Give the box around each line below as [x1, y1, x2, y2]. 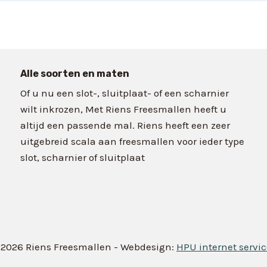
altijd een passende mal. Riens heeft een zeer [20, 119, 230, 131]
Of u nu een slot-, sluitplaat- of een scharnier [20, 86, 229, 99]
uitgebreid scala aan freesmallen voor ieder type [20, 135, 244, 147]
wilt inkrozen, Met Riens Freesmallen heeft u [20, 103, 226, 115]
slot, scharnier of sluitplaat [20, 151, 145, 163]
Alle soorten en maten [20, 67, 129, 79]
